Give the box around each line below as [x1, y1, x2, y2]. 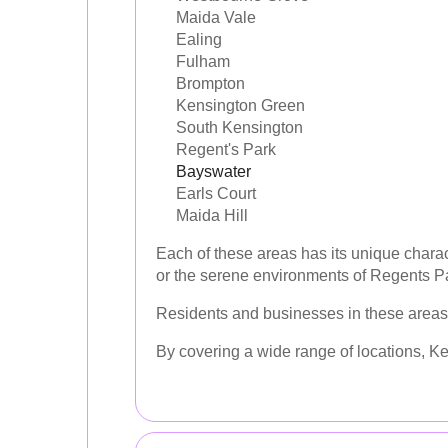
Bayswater [176, 162, 251, 180]
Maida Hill [176, 206, 248, 224]
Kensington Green [176, 96, 305, 114]
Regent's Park [176, 140, 276, 158]
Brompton [176, 74, 245, 92]
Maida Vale [176, 8, 256, 26]
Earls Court [176, 184, 256, 202]
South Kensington [176, 118, 303, 136]
